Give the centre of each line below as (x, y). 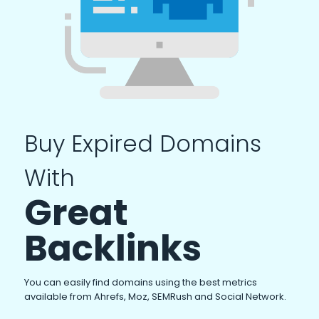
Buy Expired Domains (142, 143)
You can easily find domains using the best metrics (140, 282)
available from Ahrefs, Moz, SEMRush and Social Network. (155, 296)
